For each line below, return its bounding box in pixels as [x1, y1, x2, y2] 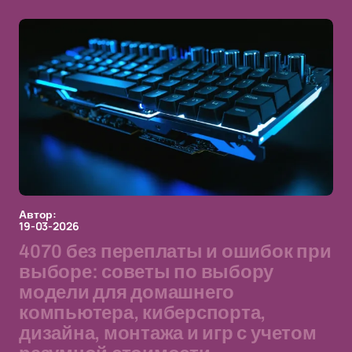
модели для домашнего [19, 282, 235, 302]
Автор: [19, 207, 57, 222]
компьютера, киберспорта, [19, 302, 266, 323]
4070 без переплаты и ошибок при [19, 241, 332, 262]
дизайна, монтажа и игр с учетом [19, 323, 317, 343]
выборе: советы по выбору [19, 262, 274, 282]
